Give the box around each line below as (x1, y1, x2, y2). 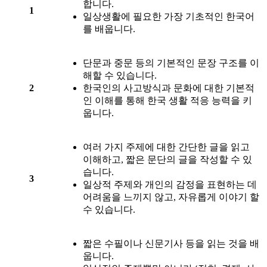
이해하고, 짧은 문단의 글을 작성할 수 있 (83, 154, 252, 165)
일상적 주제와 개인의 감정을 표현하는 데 (83, 179, 257, 190)
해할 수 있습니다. (83, 70, 157, 81)
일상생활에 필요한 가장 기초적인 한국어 (83, 11, 254, 22)
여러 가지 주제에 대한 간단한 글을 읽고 (83, 142, 250, 153)
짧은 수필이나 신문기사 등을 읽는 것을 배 (83, 238, 259, 249)
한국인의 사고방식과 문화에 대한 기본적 (83, 83, 254, 94)
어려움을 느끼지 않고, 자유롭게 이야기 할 (83, 192, 259, 203)
